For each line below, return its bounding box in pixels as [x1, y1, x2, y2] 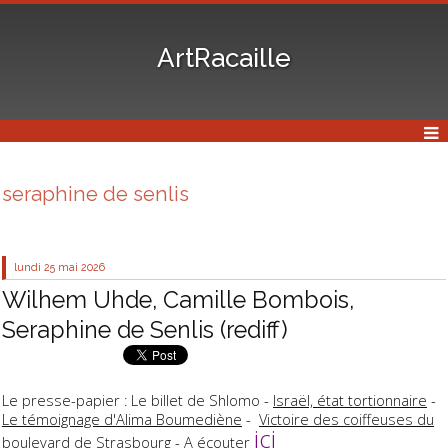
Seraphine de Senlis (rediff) [2, 315, 288, 343]
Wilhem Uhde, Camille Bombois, [2, 285, 354, 313]
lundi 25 [14, 261, 56, 274]
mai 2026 [58, 261, 106, 274]
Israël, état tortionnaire [273, 390, 427, 411]
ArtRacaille [157, 42, 291, 73]
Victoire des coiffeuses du [259, 409, 434, 430]
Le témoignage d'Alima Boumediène [2, 409, 242, 430]
